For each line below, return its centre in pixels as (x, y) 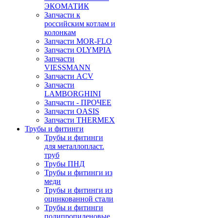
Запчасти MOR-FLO (78, 41)
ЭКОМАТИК (67, 6)
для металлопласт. (74, 146)
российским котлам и (80, 24)
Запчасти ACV (69, 76)
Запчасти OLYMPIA (78, 50)
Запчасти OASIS (72, 111)
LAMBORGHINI (73, 94)
